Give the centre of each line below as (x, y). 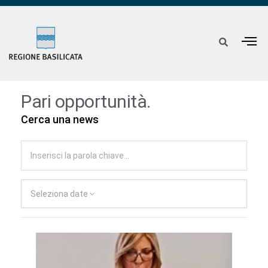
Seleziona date (59, 194)
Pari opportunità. (86, 102)
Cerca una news (60, 120)
